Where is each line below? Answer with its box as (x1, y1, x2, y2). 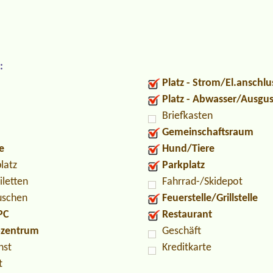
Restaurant (162, 209, 212, 221)
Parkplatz (162, 160, 205, 172)
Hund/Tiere (162, 143, 214, 155)
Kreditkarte (162, 242, 211, 254)
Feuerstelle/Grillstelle (162, 193, 258, 205)
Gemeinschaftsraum (162, 127, 253, 139)
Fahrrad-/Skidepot (162, 176, 243, 188)
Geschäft (162, 225, 201, 238)
